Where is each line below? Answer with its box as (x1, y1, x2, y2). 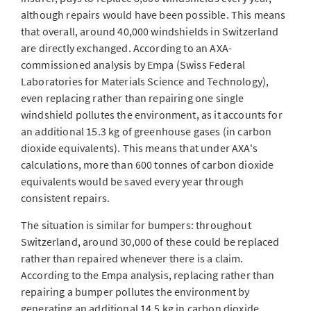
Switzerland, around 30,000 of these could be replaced (21, 235, 280, 249)
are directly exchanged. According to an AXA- (21, 41, 233, 55)
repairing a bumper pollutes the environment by (21, 285, 250, 299)
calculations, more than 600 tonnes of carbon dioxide (21, 158, 274, 171)
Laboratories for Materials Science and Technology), (21, 74, 269, 88)
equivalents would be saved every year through (21, 174, 244, 188)
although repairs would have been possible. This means (21, 8, 286, 22)
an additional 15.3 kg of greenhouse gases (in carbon (21, 124, 272, 138)
